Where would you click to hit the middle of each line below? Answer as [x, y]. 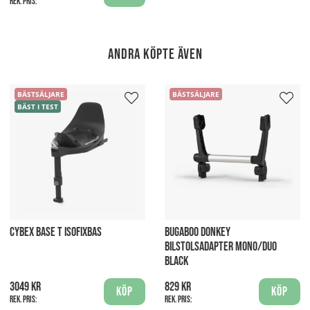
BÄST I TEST [37, 107]
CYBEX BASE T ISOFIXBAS [56, 232]
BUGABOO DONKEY [198, 232]
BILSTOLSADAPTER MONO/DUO [221, 247]
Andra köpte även [155, 54]
